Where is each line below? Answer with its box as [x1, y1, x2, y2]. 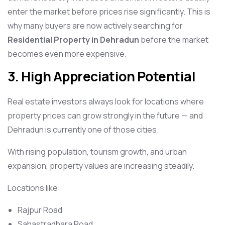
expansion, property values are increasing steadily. [8, 160, 194, 171]
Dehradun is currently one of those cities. [8, 124, 159, 135]
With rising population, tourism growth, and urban [8, 146, 187, 157]
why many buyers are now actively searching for [8, 20, 183, 31]
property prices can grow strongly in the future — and [8, 110, 203, 121]
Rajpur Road [18, 204, 62, 215]
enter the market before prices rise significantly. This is [8, 6, 210, 17]
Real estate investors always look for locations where [8, 96, 204, 107]
